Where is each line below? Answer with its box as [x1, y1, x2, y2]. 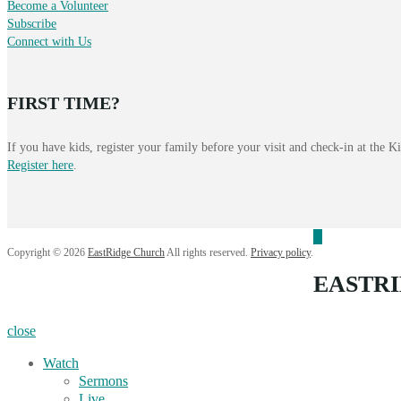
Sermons [79, 372, 128, 388]
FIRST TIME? [7, 93, 120, 114]
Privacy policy [251, 245, 311, 259]
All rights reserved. [165, 245, 251, 259]
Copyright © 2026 [7, 245, 88, 259]
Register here [7, 158, 73, 172]
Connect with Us [7, 35, 91, 49]
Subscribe [7, 17, 56, 31]
